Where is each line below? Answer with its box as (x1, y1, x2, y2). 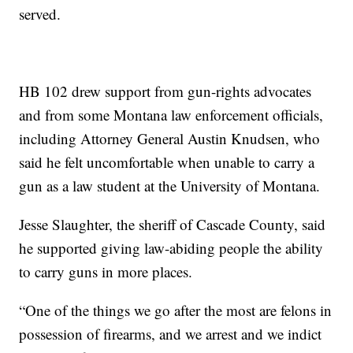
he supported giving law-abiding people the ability (19, 238, 324, 258)
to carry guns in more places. (19, 262, 193, 282)
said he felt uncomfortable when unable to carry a (19, 152, 315, 173)
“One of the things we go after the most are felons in (19, 300, 333, 321)
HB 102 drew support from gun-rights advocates (19, 81, 312, 102)
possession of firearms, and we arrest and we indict (19, 324, 322, 344)
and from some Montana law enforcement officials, (19, 105, 324, 125)
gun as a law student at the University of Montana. (19, 176, 321, 196)
